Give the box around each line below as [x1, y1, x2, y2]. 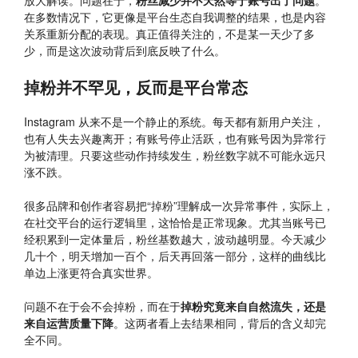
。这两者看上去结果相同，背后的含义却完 [113, 315, 326, 332]
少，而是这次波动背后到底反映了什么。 [24, 42, 225, 59]
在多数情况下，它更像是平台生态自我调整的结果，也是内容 [24, 9, 326, 26]
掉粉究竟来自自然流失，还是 [181, 298, 326, 315]
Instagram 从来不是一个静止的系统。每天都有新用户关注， [24, 113, 324, 129]
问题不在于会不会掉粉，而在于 [24, 298, 181, 315]
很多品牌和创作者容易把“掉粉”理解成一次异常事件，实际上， [24, 197, 334, 213]
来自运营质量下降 [24, 315, 113, 332]
